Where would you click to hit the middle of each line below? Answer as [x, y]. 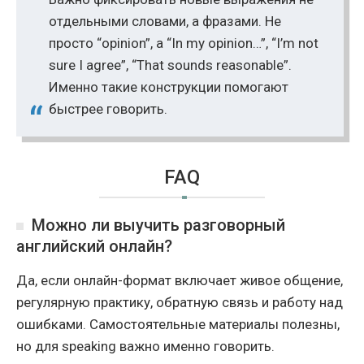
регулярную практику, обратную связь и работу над [180, 303]
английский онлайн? [94, 247]
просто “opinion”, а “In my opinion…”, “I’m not [184, 43]
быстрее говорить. [108, 109]
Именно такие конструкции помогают [169, 87]
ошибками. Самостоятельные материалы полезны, [178, 325]
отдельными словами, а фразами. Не [165, 22]
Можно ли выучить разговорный [158, 225]
